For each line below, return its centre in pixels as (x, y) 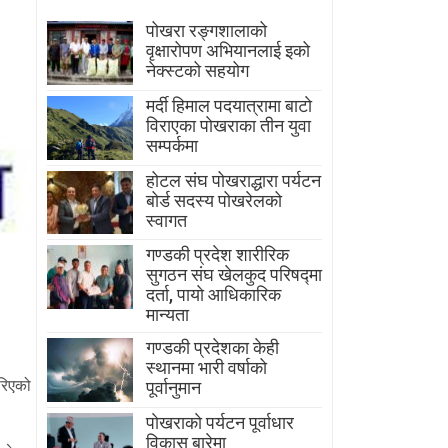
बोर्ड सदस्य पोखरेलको (214, 200)
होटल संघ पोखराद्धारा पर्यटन (234, 180)
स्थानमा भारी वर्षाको (207, 368)
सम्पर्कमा (172, 145)
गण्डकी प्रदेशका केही (213, 348)
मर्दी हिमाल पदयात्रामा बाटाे (229, 105)
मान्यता (168, 315)
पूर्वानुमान (174, 388)
